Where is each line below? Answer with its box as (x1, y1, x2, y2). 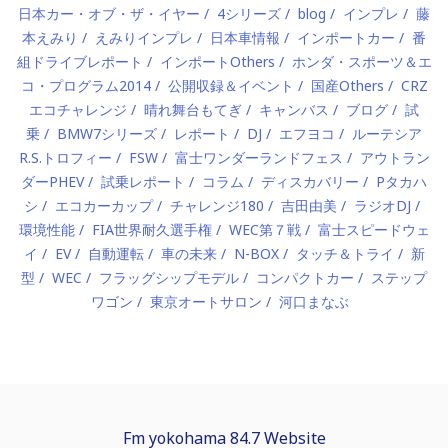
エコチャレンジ (29, 100, 127, 119)
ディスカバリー (261, 172, 359, 191)
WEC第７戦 (228, 220, 301, 239)
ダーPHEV (21, 172, 84, 191)
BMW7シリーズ (57, 124, 157, 143)
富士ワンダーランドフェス (174, 148, 343, 167)
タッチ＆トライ (295, 244, 394, 263)
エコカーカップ (55, 196, 153, 215)
